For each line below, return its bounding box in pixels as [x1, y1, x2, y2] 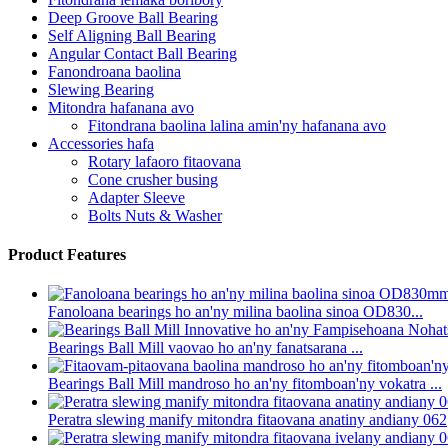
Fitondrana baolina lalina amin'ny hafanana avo [88, 116, 386, 134]
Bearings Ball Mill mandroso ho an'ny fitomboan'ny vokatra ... [48, 375, 442, 393]
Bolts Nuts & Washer [88, 206, 222, 224]
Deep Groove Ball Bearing [48, 8, 218, 26]
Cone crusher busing [88, 170, 218, 188]
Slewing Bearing [48, 80, 154, 98]
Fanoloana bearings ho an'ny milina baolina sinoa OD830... [48, 303, 423, 321]
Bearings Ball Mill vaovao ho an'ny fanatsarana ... [48, 339, 363, 357]
